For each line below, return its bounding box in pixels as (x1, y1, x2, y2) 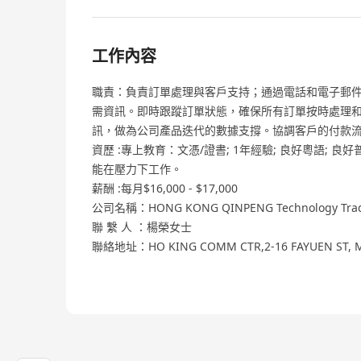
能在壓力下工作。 (92, 161, 182, 177)
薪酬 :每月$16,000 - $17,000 (92, 180, 238, 197)
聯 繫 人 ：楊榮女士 (92, 219, 192, 235)
